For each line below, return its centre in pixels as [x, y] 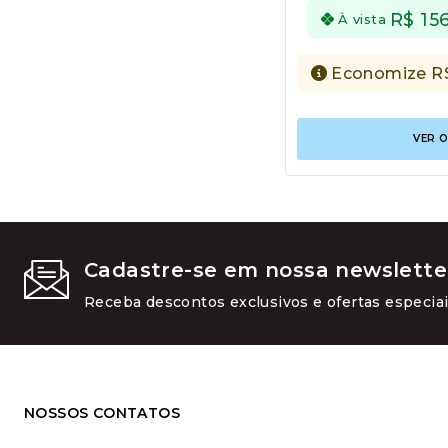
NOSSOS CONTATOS [102, 413]
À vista [362, 18]
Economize [381, 73]
